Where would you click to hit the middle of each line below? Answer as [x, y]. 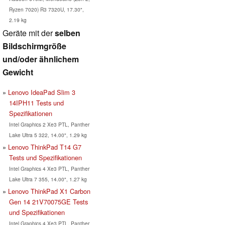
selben [68, 33]
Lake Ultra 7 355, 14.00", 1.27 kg [48, 179]
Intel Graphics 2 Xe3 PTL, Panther [49, 124]
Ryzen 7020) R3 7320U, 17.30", [46, 9]
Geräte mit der [29, 33]
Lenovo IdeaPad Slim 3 [42, 92]
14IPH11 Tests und [36, 102]
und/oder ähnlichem [41, 59]
